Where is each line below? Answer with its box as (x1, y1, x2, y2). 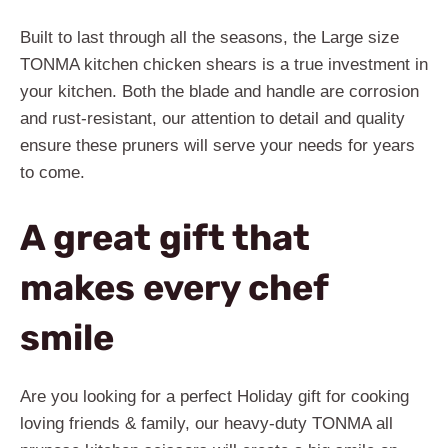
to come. (20, 162, 85, 182)
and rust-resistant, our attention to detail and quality (20, 108, 405, 128)
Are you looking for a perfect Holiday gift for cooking (20, 387, 409, 407)
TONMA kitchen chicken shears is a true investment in (20, 54, 428, 74)
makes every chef (20, 266, 328, 310)
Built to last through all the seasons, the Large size (20, 27, 399, 47)
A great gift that (20, 216, 310, 260)
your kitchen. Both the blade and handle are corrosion (20, 81, 419, 101)
